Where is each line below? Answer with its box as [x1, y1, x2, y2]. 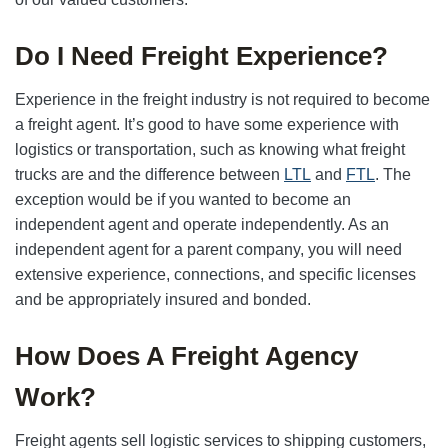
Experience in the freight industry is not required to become [15, 91, 430, 108]
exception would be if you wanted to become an [15, 191, 351, 208]
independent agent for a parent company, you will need [15, 241, 402, 258]
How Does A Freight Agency [15, 341, 358, 371]
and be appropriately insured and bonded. [15, 291, 311, 308]
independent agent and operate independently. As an [15, 216, 389, 233]
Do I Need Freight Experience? [15, 41, 388, 71]
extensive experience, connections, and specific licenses [15, 266, 416, 283]
